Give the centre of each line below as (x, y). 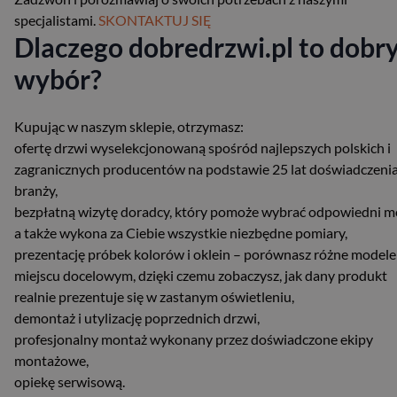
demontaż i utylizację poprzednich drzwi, (137, 317)
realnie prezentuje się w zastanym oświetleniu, (154, 296)
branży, (36, 190)
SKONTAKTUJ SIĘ (155, 19)
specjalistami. (56, 19)
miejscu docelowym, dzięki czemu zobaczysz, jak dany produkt (201, 275)
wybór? (58, 78)
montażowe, (51, 360)
